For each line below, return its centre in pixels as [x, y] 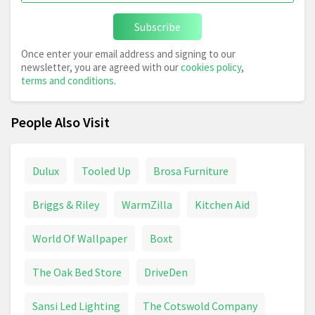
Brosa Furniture [191, 171]
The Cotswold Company [200, 306]
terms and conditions [67, 81]
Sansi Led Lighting [76, 306]
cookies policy [211, 67]
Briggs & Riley [66, 205]
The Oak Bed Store [77, 272]
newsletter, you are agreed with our [101, 67]
